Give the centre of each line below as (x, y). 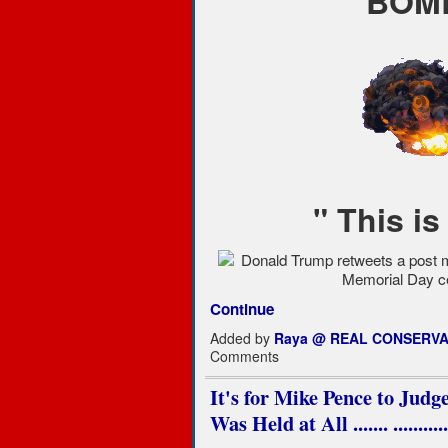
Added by (241, 338)
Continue (241, 308)
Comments (244, 356)
